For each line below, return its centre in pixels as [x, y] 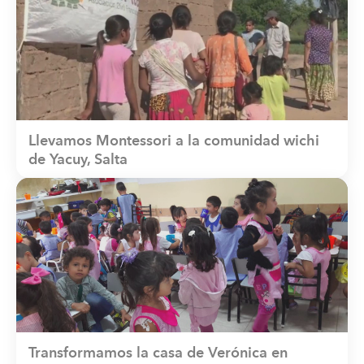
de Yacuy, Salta [78, 160]
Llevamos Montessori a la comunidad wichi [174, 142]
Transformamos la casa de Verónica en [158, 354]
